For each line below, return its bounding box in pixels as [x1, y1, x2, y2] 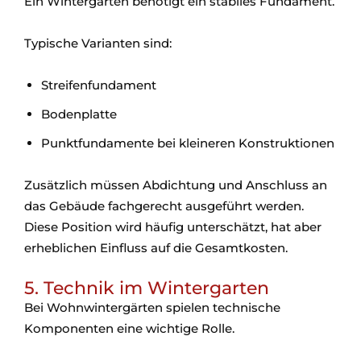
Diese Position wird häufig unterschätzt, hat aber [24, 219, 322, 235]
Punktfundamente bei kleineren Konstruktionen [41, 135, 334, 151]
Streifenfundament [41, 77, 156, 93]
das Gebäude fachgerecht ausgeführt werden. [24, 198, 304, 214]
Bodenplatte [41, 106, 117, 122]
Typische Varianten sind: [24, 35, 172, 52]
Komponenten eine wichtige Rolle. [24, 321, 234, 337]
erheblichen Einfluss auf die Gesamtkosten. [24, 240, 288, 256]
